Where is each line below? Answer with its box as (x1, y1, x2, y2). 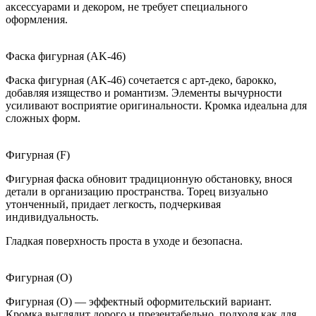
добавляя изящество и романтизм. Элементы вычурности (6, 87, 282, 99)
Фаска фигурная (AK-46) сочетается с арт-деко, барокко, (6, 74, 276, 87)
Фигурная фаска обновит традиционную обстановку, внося (6, 173, 292, 186)
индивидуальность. (6, 211, 102, 224)
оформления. (6, 13, 68, 26)
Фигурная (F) (6, 149, 70, 162)
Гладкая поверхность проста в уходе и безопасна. (6, 235, 243, 248)
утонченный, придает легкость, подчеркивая (6, 198, 221, 211)
